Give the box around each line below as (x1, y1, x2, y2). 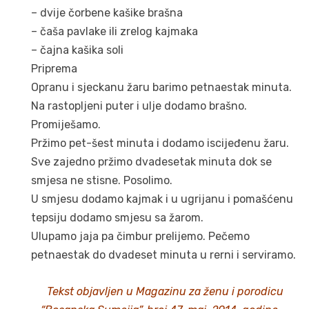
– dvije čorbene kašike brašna (31, 6, 183, 20)
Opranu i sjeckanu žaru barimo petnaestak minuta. (31, 81, 292, 94)
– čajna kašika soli (31, 43, 123, 57)
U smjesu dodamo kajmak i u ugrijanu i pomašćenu (31, 192, 293, 206)
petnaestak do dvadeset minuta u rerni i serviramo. (31, 248, 296, 262)
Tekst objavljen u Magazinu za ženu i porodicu (46, 284, 283, 298)
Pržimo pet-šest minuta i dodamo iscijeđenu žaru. (31, 137, 289, 150)
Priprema (31, 62, 77, 76)
